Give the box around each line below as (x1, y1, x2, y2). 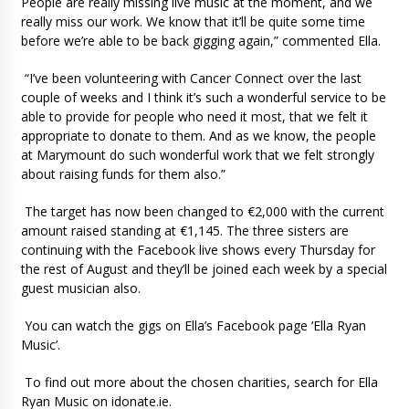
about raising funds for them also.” (20, 164, 225, 183)
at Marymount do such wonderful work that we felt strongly (20, 145, 374, 163)
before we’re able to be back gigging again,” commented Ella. (20, 31, 381, 49)
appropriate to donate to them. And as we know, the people (20, 126, 376, 144)
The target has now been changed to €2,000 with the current (20, 202, 384, 220)
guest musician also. (20, 278, 141, 297)
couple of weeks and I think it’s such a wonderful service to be (20, 88, 386, 106)
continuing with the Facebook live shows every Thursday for (20, 240, 375, 258)
